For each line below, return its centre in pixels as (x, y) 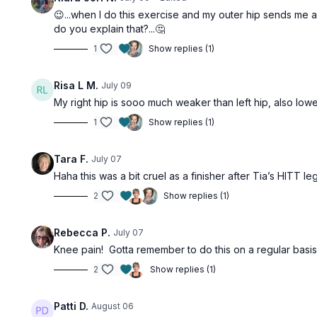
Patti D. (71, 306)
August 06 (113, 306)
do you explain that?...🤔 (110, 29)
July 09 (117, 85)
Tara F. (71, 159)
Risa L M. (76, 85)
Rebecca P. (82, 232)
